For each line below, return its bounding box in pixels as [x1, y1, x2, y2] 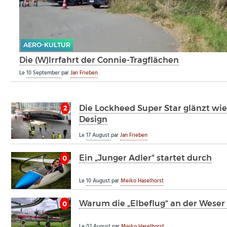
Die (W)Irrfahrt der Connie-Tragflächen [19, 55, 179, 65]
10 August [86, 176, 111, 185]
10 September [26, 68, 62, 78]
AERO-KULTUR [23, 41, 70, 49]
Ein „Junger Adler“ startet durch [79, 153, 212, 163]
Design [79, 113, 107, 124]
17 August [86, 130, 111, 140]
